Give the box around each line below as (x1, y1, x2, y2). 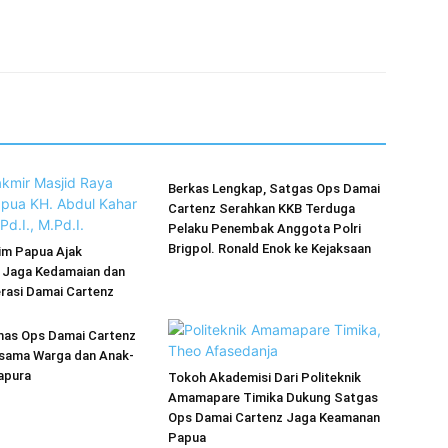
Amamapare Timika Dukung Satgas (168, 390, 378, 405)
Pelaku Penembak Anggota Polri (168, 221, 361, 236)
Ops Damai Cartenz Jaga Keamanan (168, 410, 380, 425)
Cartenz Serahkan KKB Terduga (168, 201, 355, 216)
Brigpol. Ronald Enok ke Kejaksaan (168, 241, 371, 256)
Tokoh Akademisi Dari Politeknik (168, 370, 361, 385)
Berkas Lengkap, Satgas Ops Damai (168, 181, 380, 196)
